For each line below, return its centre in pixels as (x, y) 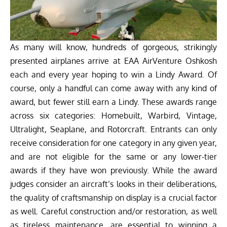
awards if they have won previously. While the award (113, 170)
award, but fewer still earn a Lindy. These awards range (113, 102)
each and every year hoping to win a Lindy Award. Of (113, 74)
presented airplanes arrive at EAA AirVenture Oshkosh (113, 61)
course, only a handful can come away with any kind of (113, 88)
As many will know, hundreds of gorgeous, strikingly (113, 47)
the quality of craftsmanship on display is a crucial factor (113, 197)
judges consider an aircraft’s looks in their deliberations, (113, 184)
